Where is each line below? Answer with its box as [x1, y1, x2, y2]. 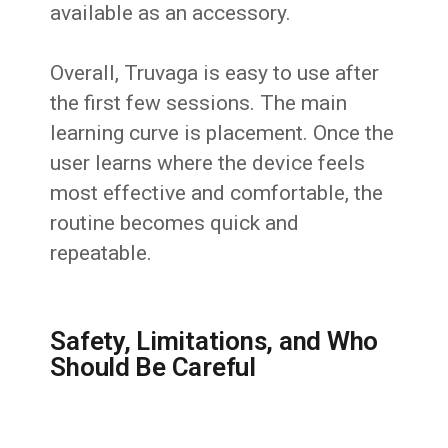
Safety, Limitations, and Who [50, 326, 379, 357]
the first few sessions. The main [50, 91, 348, 116]
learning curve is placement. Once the [50, 121, 395, 146]
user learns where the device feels [50, 151, 366, 176]
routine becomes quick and [50, 211, 300, 236]
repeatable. [50, 241, 153, 266]
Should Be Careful [50, 352, 256, 383]
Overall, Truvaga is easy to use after [50, 61, 380, 86]
